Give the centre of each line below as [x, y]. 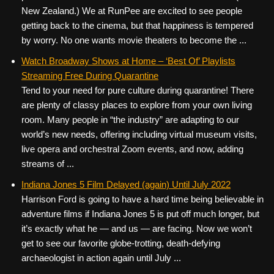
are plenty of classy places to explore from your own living [137, 105]
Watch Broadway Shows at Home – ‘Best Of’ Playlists [128, 61]
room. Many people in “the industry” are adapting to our [130, 120]
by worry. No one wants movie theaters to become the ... [134, 40]
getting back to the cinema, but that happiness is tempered [137, 25]
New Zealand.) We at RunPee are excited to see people [132, 11]
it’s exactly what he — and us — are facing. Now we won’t [137, 228]
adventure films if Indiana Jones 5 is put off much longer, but [140, 214]
